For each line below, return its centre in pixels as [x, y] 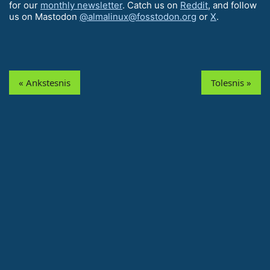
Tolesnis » [231, 83]
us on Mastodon [44, 17]
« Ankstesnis [45, 83]
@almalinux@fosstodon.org [138, 17]
